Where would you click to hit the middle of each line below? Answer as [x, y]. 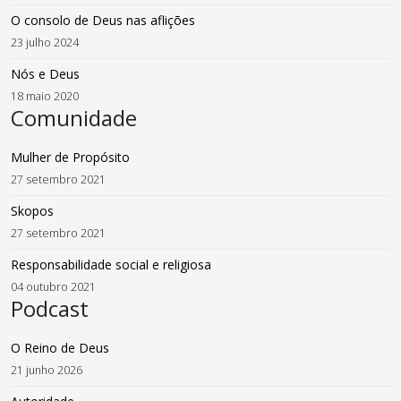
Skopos [32, 211]
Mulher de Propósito [70, 157]
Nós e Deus [45, 74]
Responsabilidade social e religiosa [111, 264]
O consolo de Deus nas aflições [103, 20]
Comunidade [74, 118]
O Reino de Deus [60, 348]
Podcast [50, 308]
